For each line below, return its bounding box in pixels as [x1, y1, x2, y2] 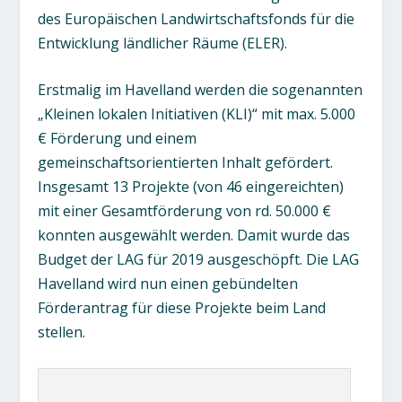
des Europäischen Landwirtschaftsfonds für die [38, 8, 355, 29]
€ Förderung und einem [38, 128, 197, 149]
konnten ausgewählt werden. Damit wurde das [38, 225, 351, 246]
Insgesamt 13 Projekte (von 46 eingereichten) [38, 177, 345, 197]
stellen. [38, 322, 86, 343]
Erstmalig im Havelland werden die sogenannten [38, 80, 363, 100]
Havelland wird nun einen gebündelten [38, 274, 299, 294]
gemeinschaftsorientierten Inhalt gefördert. [38, 153, 334, 173]
